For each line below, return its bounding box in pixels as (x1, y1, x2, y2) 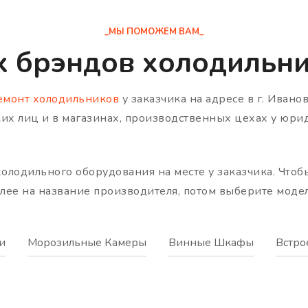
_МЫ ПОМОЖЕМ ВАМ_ (104, 25, 203, 38)
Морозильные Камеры (27, 235, 146, 251)
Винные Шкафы (168, 235, 254, 251)
